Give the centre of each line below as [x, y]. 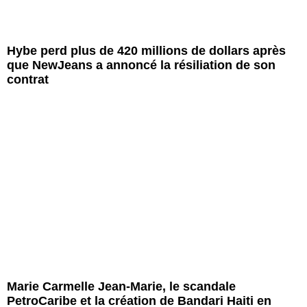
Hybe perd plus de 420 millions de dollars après [146, 51]
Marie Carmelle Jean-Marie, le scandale [121, 287]
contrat [28, 80]
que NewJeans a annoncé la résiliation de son [141, 65]
